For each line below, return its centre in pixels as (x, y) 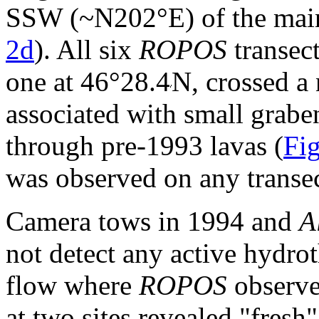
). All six (87, 50)
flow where (72, 286)
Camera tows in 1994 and (152, 221)
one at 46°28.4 (88, 82)
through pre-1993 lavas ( (145, 146)
